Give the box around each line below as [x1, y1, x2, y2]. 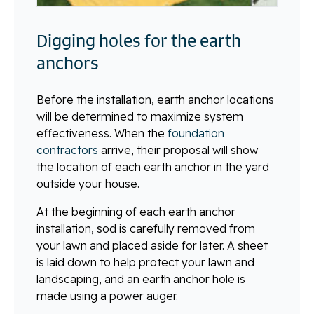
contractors [36, 143, 98, 158]
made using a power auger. [36, 289, 178, 303]
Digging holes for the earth [36, 29, 241, 53]
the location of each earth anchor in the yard [36, 160, 269, 175]
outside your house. [36, 177, 139, 191]
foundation [168, 126, 224, 141]
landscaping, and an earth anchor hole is [36, 272, 245, 287]
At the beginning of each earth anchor [36, 205, 235, 219]
